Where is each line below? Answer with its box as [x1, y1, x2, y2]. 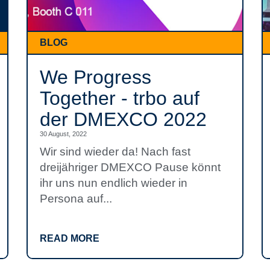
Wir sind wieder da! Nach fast [40, 145, 190, 158]
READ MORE [40, 233, 99, 243]
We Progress [40, 66, 151, 88]
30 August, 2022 [40, 130, 87, 137]
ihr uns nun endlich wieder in [40, 177, 187, 189]
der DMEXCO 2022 [40, 108, 207, 130]
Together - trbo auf [40, 87, 199, 109]
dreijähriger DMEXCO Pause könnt [40, 161, 221, 174]
